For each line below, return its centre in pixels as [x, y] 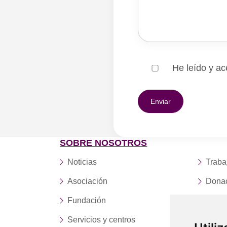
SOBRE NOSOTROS [104, 143]
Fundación [87, 200]
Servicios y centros [102, 220]
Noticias [82, 162]
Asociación [88, 181]
